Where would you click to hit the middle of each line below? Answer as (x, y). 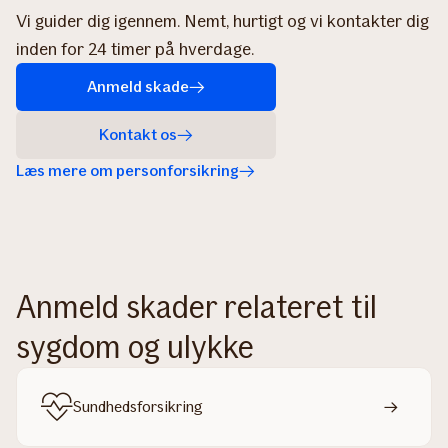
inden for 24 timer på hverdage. (135, 48)
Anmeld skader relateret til (196, 306)
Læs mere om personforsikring (127, 170)
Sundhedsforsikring (138, 406)
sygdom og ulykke (135, 346)
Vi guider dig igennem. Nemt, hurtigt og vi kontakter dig (222, 20)
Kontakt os (138, 134)
